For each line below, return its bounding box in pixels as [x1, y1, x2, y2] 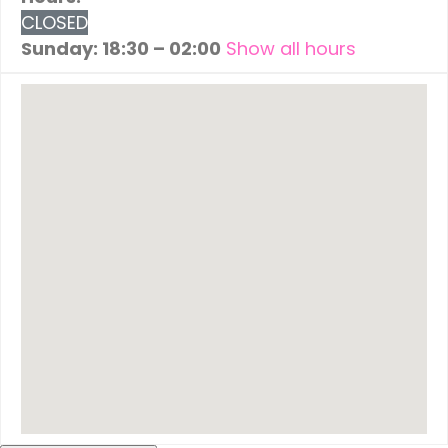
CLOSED [21, 9, 88, 35]
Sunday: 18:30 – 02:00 [21, 35, 221, 61]
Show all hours [226, 35, 356, 61]
